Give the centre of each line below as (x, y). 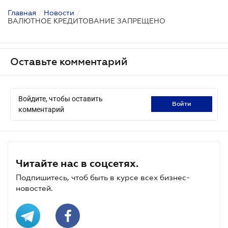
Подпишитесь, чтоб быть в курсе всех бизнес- (103, 177)
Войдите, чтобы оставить (61, 98)
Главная (22, 12)
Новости (59, 12)
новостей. (34, 188)
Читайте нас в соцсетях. (77, 163)
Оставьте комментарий (69, 61)
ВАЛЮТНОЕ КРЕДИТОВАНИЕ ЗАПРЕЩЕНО (87, 21)
